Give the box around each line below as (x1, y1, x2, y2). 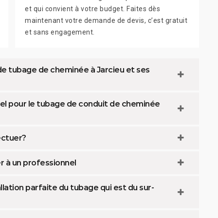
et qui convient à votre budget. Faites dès (25, 4, 160, 13)
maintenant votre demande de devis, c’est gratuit (25, 16, 187, 24)
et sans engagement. (25, 28, 95, 36)
